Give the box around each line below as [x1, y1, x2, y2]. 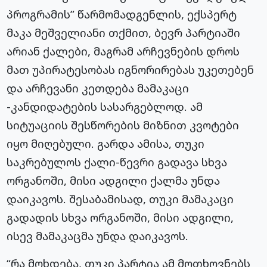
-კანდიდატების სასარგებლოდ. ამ [7, 99, 203, 114]
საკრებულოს [7, 154, 85, 170]
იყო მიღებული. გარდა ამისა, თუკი [7, 136, 205, 151]
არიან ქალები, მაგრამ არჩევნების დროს [7, 44, 240, 59]
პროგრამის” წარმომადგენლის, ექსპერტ [7, 7, 237, 22]
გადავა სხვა [154, 154, 228, 170]
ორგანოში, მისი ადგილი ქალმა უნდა [7, 173, 221, 188]
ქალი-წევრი [84, 154, 155, 170]
